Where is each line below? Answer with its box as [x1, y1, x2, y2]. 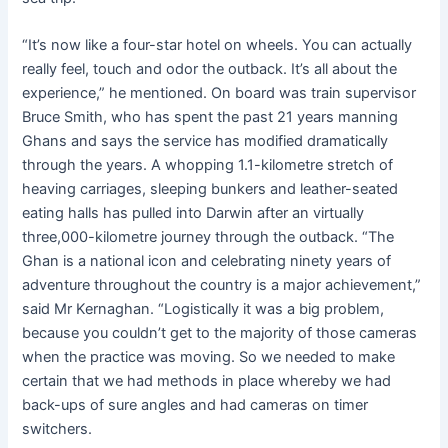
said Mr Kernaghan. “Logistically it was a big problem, [22, 300, 385, 319]
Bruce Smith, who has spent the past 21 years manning [22, 108, 399, 127]
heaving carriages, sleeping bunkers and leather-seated [22, 180, 399, 199]
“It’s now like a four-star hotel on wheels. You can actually [22, 36, 413, 55]
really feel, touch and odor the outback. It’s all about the [22, 60, 398, 79]
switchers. [22, 420, 93, 439]
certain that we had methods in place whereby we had [22, 372, 392, 391]
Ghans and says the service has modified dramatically [22, 132, 389, 151]
